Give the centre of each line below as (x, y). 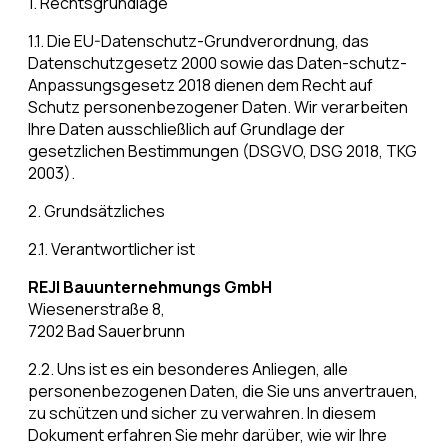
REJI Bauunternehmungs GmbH (150, 287)
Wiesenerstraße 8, (96, 309)
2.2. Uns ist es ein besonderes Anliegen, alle (188, 369)
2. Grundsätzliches (96, 211)
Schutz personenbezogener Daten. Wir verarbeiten (218, 107)
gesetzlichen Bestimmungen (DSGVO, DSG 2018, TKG (222, 151)
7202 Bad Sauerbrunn (106, 331)
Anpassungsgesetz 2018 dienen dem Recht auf (200, 85)
